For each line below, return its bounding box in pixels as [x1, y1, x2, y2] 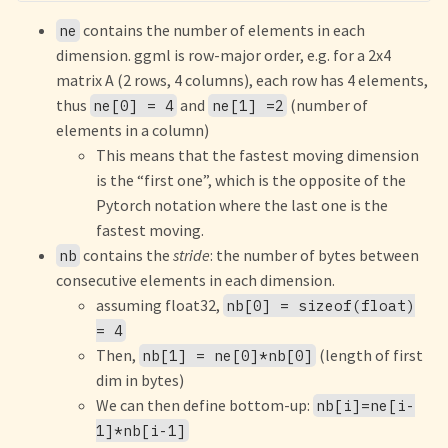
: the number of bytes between [210, 245, 420, 265]
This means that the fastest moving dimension [96, 145, 419, 165]
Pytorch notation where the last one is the [96, 195, 388, 215]
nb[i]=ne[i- [316, 396, 416, 415]
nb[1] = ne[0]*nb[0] [142, 346, 314, 365]
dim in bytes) [96, 370, 184, 390]
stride [173, 245, 211, 265]
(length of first [316, 345, 424, 365]
